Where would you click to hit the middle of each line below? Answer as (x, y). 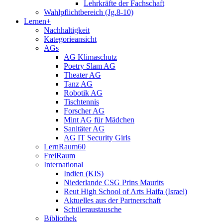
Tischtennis (81, 102)
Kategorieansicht (70, 39)
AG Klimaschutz (90, 57)
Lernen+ (37, 21)
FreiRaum (59, 156)
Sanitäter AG (84, 129)
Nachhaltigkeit (67, 30)
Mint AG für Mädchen (99, 120)
